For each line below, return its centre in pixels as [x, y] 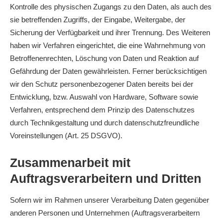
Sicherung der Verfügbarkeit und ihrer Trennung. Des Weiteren [110, 32]
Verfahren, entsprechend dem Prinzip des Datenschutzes [102, 110]
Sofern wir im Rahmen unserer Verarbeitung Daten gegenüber [110, 200]
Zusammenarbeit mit [70, 163]
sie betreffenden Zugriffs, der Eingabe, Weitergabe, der [98, 20]
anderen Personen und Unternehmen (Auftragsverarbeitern [105, 213]
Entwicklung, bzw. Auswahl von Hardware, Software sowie [104, 97]
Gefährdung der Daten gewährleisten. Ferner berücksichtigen [108, 71]
